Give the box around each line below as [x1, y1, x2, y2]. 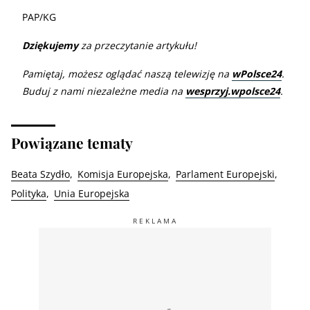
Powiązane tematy [11, 132, 133, 152]
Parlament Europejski [176, 167, 275, 181]
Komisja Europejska [77, 167, 168, 181]
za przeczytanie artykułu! [78, 38, 197, 52]
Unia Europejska [54, 186, 129, 200]
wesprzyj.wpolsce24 [185, 84, 280, 98]
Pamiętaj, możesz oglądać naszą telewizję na [22, 66, 232, 80]
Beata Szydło [11, 167, 70, 181]
